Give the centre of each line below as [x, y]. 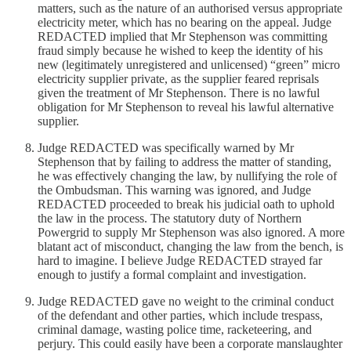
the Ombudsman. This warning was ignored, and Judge [174, 190]
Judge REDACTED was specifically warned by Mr [166, 147]
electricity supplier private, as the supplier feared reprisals [178, 78]
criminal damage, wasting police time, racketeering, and [175, 329]
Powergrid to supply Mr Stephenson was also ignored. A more [191, 232]
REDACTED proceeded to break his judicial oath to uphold [186, 204]
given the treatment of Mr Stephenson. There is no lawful [179, 92]
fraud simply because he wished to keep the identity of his [180, 50]
